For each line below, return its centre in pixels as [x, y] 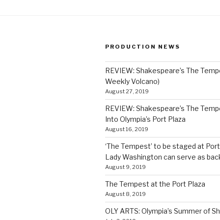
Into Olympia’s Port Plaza [145, 119]
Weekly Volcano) [132, 81]
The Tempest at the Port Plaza [155, 184]
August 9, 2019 [125, 167]
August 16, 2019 [127, 129]
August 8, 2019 [125, 194]
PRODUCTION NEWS [143, 46]
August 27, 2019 [127, 91]
